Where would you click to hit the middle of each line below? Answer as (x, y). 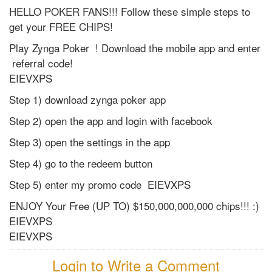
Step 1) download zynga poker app (87, 99)
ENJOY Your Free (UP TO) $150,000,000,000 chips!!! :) (134, 206)
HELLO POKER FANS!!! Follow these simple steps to (130, 11)
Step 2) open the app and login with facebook (111, 121)
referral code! (41, 63)
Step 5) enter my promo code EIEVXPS (100, 184)
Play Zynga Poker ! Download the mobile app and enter (135, 48)
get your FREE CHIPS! (63, 26)
